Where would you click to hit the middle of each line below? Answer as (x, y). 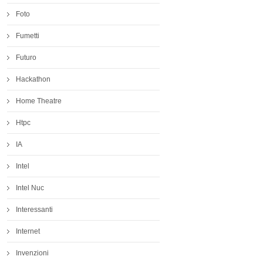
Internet (28, 232)
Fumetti (28, 36)
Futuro (26, 58)
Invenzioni (32, 253)
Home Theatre (39, 101)
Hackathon (33, 80)
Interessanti (34, 210)
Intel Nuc (30, 188)
